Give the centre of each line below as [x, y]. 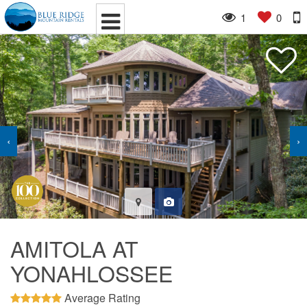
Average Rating [101, 297]
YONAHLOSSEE [91, 272]
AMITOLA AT [74, 248]
